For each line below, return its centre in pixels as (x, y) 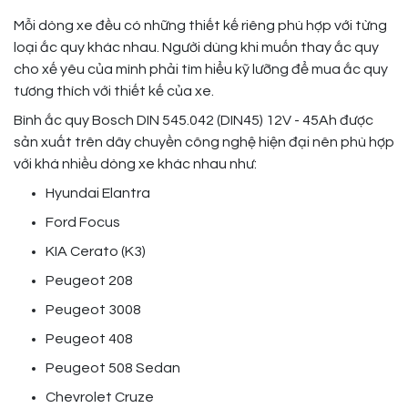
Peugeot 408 (89, 339)
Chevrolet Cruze (100, 398)
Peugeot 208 (89, 281)
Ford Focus (83, 223)
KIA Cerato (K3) (96, 252)
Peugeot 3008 (93, 310)
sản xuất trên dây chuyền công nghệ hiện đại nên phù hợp (204, 143)
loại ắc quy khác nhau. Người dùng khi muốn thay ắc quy (196, 48)
